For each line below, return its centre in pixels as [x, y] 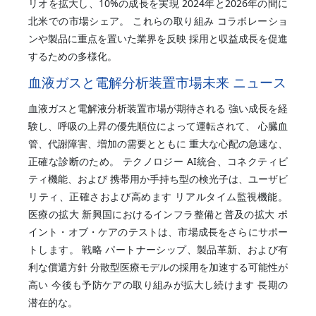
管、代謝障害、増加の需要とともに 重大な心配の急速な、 [158, 143]
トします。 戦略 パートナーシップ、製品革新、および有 [158, 249]
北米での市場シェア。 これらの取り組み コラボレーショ [158, 20]
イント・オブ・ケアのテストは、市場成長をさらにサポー [158, 231]
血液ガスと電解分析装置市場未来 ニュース [157, 82]
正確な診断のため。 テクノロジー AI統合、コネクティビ [158, 161]
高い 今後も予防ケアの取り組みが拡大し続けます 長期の [158, 284]
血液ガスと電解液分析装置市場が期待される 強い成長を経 [158, 108]
